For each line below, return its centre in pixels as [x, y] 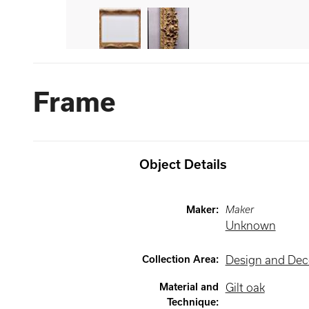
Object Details [183, 165]
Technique [191, 302]
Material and [189, 287]
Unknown [250, 226]
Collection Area [179, 259]
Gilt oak [245, 288]
